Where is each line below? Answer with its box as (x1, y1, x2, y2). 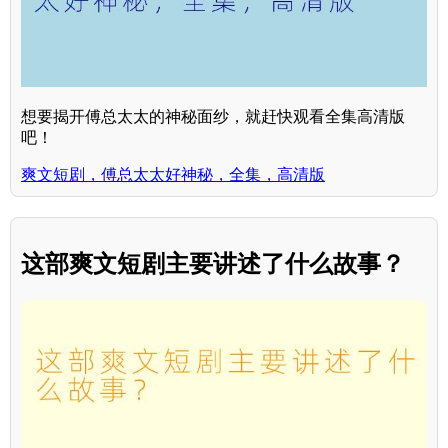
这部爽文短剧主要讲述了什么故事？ (21, 250, 405, 278)
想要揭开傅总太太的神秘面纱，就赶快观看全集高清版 (21, 108, 405, 126)
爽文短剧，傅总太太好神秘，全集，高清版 (21, 166, 325, 184)
